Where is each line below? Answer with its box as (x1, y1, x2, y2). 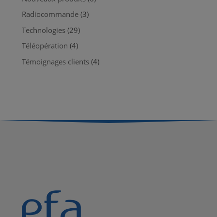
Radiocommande (21, 9, 78, 19)
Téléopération (21, 41, 68, 51)
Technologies (21, 25, 65, 35)
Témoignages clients (21, 56, 89, 66)
